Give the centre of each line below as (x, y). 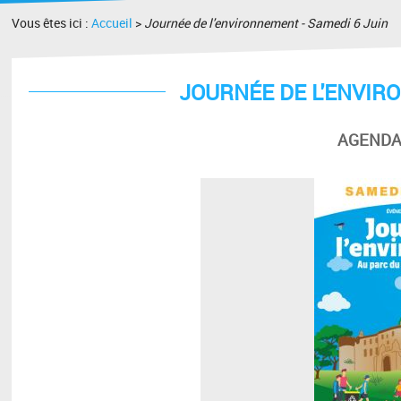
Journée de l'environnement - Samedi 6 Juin (266, 23)
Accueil (112, 23)
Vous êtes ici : (52, 23)
